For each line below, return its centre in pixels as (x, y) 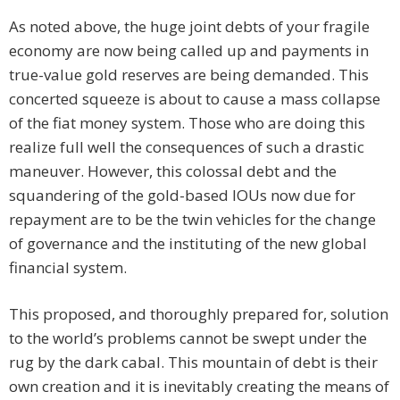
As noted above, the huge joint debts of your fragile (189, 27)
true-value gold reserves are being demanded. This (189, 75)
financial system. (68, 268)
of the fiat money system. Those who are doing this (187, 123)
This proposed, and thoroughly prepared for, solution (199, 314)
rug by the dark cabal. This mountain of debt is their (193, 362)
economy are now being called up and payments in (189, 51)
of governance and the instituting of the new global (188, 244)
